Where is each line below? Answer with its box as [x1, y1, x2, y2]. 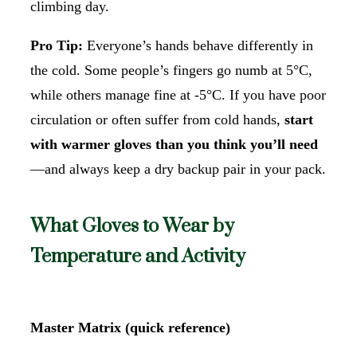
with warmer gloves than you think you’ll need [30, 135, 318, 152]
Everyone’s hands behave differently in [83, 37, 313, 53]
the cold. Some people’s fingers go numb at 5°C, [30, 61, 312, 78]
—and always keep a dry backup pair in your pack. [30, 160, 326, 177]
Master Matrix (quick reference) [30, 319, 230, 335]
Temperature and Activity [30, 244, 245, 269]
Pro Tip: [30, 37, 83, 53]
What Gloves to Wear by [30, 214, 234, 238]
